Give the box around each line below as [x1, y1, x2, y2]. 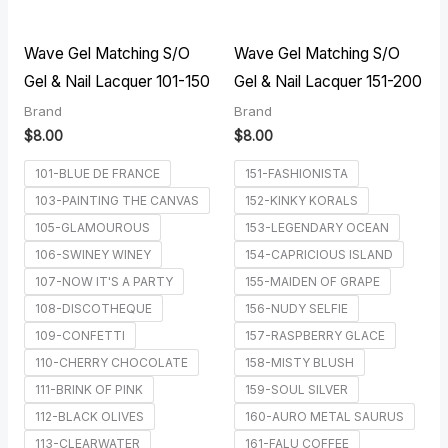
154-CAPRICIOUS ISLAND [245, 246, 393, 262]
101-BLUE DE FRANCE [34, 165, 160, 181]
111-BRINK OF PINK [34, 381, 143, 397]
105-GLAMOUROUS [34, 219, 150, 235]
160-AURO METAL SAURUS [245, 408, 404, 424]
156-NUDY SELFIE [245, 300, 348, 316]
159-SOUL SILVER [245, 381, 348, 397]
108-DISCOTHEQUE [34, 300, 152, 316]
